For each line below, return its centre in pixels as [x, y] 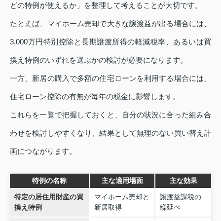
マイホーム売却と [122, 197]
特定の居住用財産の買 [49, 197]
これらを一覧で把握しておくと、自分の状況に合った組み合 [110, 114]
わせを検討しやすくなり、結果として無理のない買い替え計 [110, 133]
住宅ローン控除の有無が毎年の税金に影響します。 [95, 96]
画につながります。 [43, 151]
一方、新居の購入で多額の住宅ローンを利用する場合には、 [110, 78]
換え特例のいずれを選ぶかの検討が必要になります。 [99, 60]
